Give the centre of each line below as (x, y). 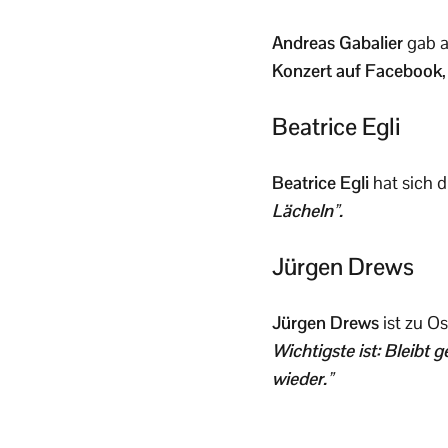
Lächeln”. (307, 210)
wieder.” (302, 378)
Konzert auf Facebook (357, 70)
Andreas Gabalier (339, 42)
